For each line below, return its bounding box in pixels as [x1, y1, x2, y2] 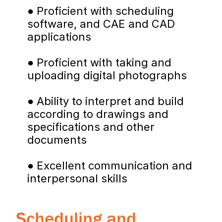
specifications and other [27, 120, 155, 133]
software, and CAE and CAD [27, 17, 175, 30]
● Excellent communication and [27, 159, 192, 172]
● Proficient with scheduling [27, 4, 174, 17]
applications [27, 30, 91, 43]
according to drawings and [27, 108, 168, 120]
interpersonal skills [27, 172, 127, 185]
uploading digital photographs [27, 69, 187, 82]
